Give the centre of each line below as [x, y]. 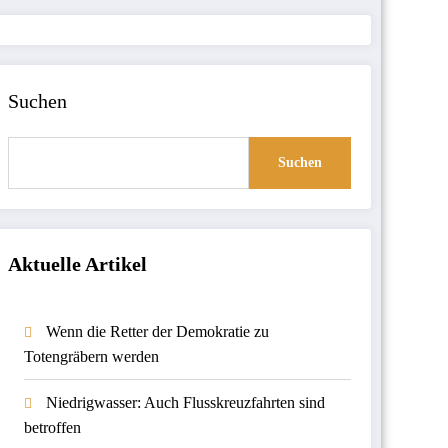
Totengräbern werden [91, 357]
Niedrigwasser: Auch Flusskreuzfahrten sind [185, 403]
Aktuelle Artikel [77, 264]
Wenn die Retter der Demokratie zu [157, 332]
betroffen [52, 428]
